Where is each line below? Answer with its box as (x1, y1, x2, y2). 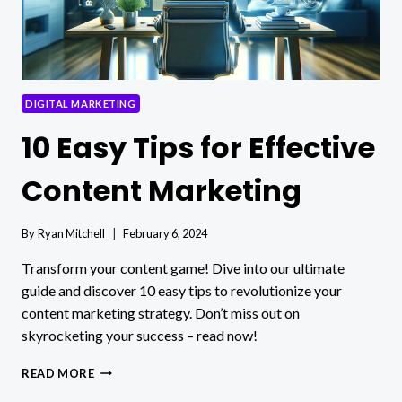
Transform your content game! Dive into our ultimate (22, 258, 345, 276)
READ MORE (22, 365, 95, 380)
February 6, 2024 (123, 225, 208, 240)
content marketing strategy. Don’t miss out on (22, 303, 300, 321)
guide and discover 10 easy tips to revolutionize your (22, 281, 342, 299)
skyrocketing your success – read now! (22, 326, 258, 344)
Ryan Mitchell (38, 225, 106, 240)
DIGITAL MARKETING (25, 97, 136, 109)
